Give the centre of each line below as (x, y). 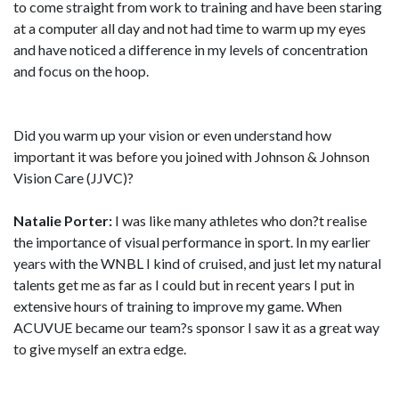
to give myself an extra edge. (100, 349)
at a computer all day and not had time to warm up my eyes (190, 28)
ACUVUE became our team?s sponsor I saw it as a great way (196, 327)
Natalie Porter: (63, 220)
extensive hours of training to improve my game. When (178, 306)
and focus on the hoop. (81, 71)
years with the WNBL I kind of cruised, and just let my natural (197, 263)
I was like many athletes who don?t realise (240, 220)
